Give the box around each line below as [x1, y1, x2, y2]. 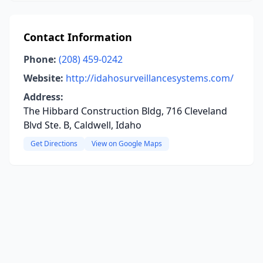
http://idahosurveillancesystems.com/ [66, 72, 234, 85]
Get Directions [31, 139, 77, 149]
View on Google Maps [92, 139, 162, 149]
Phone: [23, 53, 56, 66]
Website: [23, 72, 63, 85]
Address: [23, 90, 63, 103]
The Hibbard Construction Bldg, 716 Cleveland [23, 104, 227, 117]
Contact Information [23, 30, 132, 44]
